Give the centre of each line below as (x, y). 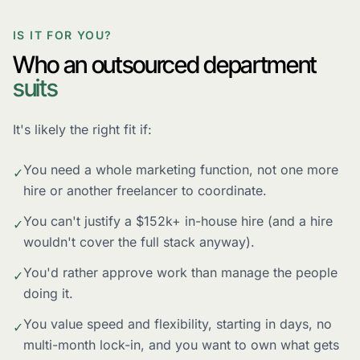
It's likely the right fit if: (82, 129)
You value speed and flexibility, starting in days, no (178, 323)
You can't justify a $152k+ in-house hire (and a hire (178, 221)
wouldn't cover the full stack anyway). (139, 241)
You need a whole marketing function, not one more (181, 169)
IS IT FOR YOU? (63, 35)
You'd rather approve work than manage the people (180, 272)
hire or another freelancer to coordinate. (145, 190)
